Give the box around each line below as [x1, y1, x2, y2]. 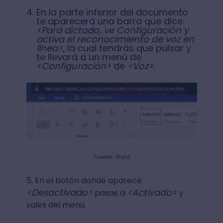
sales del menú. [26, 199, 86, 211]
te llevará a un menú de [36, 51, 141, 64]
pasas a [92, 187, 127, 199]
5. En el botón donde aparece [26, 174, 142, 186]
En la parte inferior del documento [36, 6, 188, 19]
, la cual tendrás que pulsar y [62, 42, 191, 55]
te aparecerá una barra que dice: [36, 15, 185, 28]
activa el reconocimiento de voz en [36, 33, 194, 46]
